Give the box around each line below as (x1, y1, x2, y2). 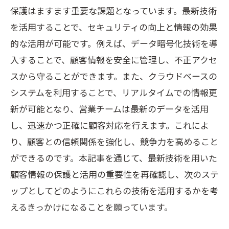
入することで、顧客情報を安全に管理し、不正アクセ (10, 53, 217, 66)
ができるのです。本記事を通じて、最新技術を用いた (10, 151, 217, 164)
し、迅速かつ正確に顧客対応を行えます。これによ (10, 119, 209, 131)
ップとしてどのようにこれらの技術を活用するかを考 (10, 184, 218, 197)
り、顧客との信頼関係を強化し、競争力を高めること (10, 135, 218, 148)
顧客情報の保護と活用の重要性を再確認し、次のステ (10, 168, 219, 180)
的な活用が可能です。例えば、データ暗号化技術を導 (10, 37, 218, 50)
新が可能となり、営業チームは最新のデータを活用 (10, 102, 209, 115)
